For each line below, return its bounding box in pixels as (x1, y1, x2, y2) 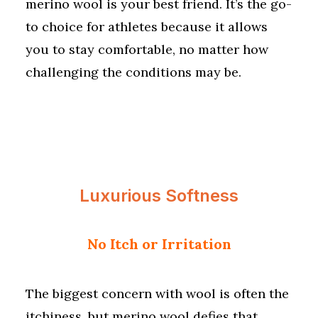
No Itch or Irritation (87, 235, 231, 253)
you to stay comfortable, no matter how (26, 41, 268, 57)
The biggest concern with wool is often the (26, 285, 289, 302)
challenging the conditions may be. (26, 64, 241, 80)
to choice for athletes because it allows (26, 18, 268, 35)
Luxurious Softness (79, 185, 238, 206)
